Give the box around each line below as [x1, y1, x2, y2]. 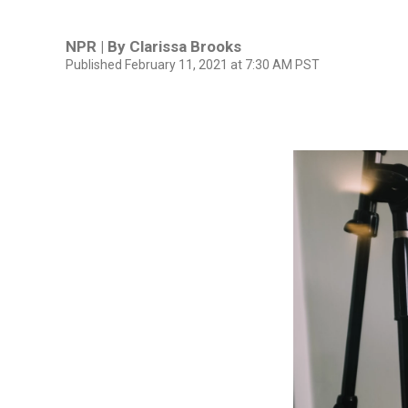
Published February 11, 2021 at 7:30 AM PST [66, 56, 320, 72]
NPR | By [66, 36, 129, 56]
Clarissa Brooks [129, 36, 241, 56]
